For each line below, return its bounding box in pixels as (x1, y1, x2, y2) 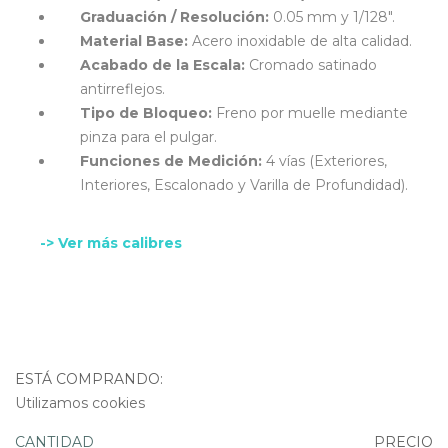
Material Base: (80, 32, 188, 51)
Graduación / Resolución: (80, 8, 269, 27)
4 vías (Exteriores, (262, 152, 387, 171)
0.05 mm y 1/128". (269, 8, 395, 27)
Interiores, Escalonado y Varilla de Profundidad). (80, 176, 408, 195)
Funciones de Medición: (80, 152, 262, 171)
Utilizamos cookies (15, 394, 145, 413)
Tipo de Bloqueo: (80, 104, 212, 123)
